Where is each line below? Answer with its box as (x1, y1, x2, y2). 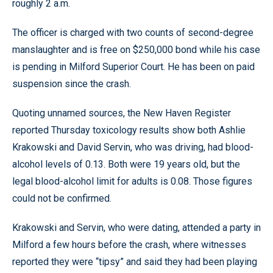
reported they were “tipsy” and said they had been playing (12, 256, 257, 268)
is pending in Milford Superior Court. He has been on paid (12, 61, 255, 73)
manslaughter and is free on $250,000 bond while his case (12, 44, 260, 55)
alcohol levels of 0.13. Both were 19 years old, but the (12, 158, 240, 170)
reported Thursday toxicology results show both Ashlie (12, 124, 246, 136)
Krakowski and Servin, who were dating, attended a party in (12, 222, 261, 233)
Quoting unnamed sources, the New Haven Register (12, 107, 231, 119)
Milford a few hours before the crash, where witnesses (12, 239, 246, 250)
